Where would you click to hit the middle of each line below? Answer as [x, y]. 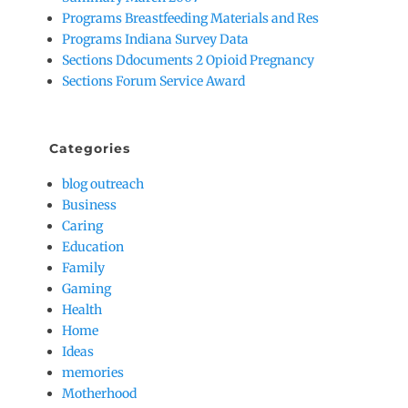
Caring [82, 225]
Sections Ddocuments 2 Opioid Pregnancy [188, 60]
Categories [90, 148]
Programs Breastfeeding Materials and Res [190, 18]
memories [93, 372]
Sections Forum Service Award [153, 81]
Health [82, 309]
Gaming [87, 288]
